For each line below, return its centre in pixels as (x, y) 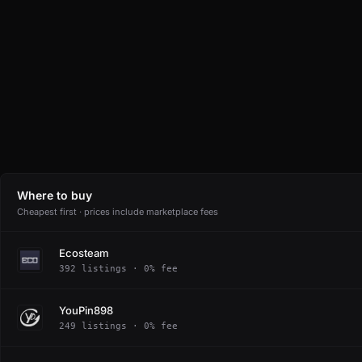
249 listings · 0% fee (118, 326)
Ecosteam (84, 253)
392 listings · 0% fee (118, 268)
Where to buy (55, 195)
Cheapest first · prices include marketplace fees (118, 212)
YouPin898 (86, 310)
